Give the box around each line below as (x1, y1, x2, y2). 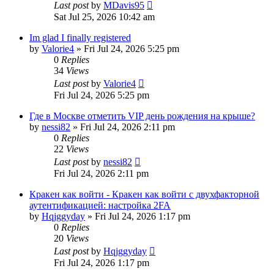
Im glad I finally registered (29, 32, 131, 43)
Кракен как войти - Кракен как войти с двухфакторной (29, 188, 259, 199)
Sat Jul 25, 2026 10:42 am (54, 11, 155, 22)
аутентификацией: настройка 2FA (29, 199, 171, 210)
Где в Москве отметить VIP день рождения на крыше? (29, 110, 255, 121)
